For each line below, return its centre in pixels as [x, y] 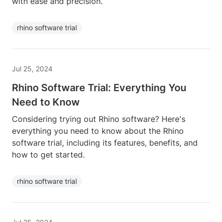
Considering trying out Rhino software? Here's [99, 119]
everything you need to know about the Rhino [98, 131]
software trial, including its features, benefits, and [105, 143]
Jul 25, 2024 [32, 69]
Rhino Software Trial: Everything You [99, 88]
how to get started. [48, 155]
